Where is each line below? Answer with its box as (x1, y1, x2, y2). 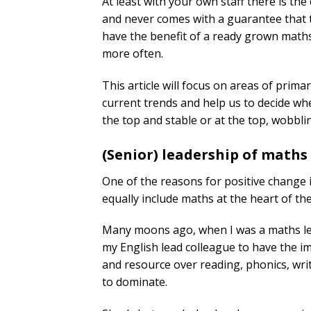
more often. (102, 45, 163, 61)
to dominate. (102, 274, 167, 290)
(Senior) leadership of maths (102, 144, 308, 164)
